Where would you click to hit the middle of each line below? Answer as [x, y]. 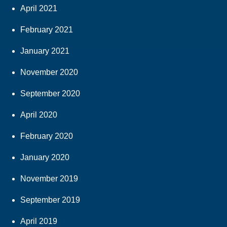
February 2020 [47, 136]
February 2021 [47, 30]
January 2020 [45, 158]
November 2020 [49, 72]
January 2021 [45, 51]
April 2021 [39, 9]
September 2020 [50, 94]
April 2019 [39, 221]
